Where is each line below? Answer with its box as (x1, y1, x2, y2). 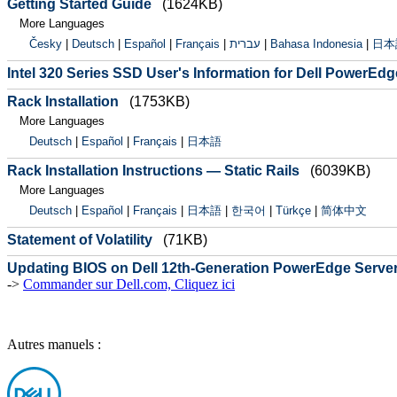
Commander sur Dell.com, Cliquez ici (23, 276, 235, 292)
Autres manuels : (7, 337, 101, 352)
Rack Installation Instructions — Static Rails (7, 163, 300, 178)
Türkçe (276, 204, 311, 217)
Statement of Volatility (7, 232, 152, 247)
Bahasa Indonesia (270, 37, 362, 51)
